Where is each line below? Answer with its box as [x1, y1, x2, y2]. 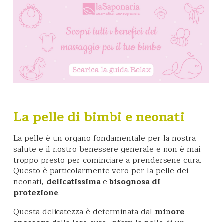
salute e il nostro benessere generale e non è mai [13, 142, 200, 156]
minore [155, 205, 185, 218]
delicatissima [46, 175, 103, 188]
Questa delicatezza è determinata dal [13, 205, 155, 218]
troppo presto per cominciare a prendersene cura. [13, 153, 201, 166]
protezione [13, 186, 58, 199]
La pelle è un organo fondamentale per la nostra [13, 131, 196, 145]
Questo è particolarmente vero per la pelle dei [13, 164, 188, 177]
